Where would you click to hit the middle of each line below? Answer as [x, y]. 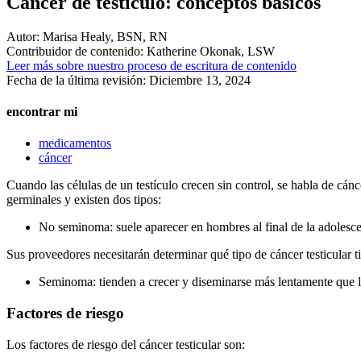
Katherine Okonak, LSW [209, 51]
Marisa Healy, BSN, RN [104, 36]
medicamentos [75, 143]
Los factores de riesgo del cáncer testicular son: [126, 344]
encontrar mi [42, 112]
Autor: [23, 36]
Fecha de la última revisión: [78, 80]
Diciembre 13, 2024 [200, 80]
